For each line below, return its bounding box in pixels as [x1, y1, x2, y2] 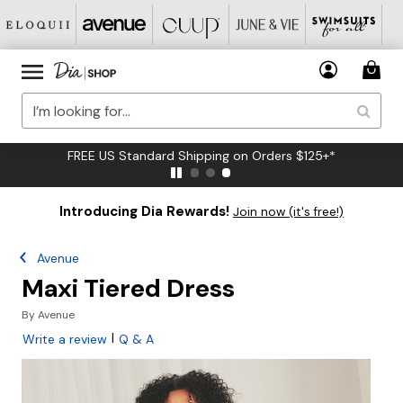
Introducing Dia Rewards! [59, 202, 229, 220]
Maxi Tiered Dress [22, 272, 235, 305]
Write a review [22, 331, 107, 347]
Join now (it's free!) [233, 204, 344, 219]
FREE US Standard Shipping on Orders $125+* [67, 148, 336, 164]
